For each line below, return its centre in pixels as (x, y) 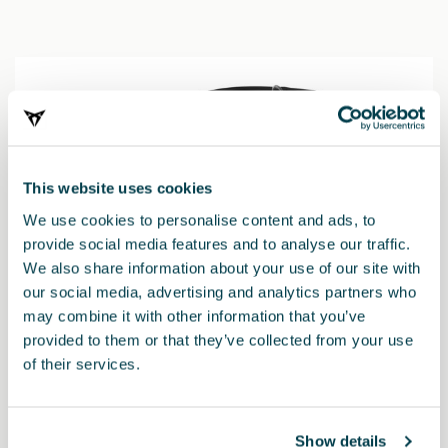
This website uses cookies (118, 188)
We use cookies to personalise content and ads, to (199, 219)
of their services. (81, 363)
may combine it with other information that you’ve (194, 315)
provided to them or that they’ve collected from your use (218, 339)
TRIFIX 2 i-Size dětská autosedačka (140, 422)
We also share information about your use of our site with (222, 267)
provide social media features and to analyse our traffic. (217, 243)
